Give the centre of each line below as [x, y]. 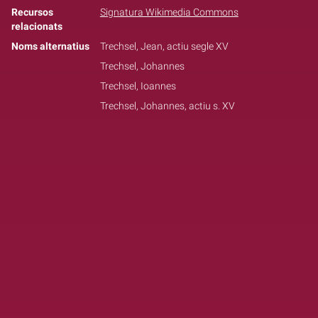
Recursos [32, 12]
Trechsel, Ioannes [138, 86]
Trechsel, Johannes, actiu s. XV [167, 106]
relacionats [37, 26]
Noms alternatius [50, 46]
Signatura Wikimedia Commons [169, 12]
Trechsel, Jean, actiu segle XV [164, 46]
